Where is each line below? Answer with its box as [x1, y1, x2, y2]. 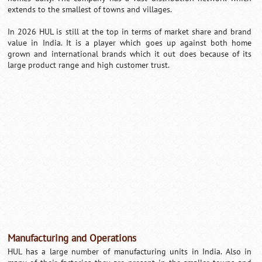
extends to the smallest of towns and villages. [8, 4, 173, 15]
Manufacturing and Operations [8, 232, 137, 244]
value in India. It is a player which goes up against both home [8, 37, 252, 48]
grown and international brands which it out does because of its [8, 49, 252, 59]
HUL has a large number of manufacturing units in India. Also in [8, 246, 252, 257]
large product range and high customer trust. [8, 60, 170, 70]
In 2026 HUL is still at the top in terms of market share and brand [8, 26, 252, 37]
